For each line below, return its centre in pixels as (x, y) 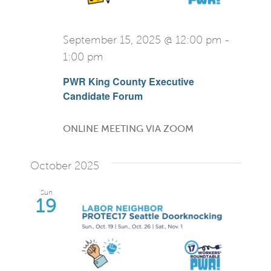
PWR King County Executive (128, 81)
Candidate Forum (103, 96)
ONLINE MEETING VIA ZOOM (128, 128)
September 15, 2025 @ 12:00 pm (142, 41)
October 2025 (64, 165)
